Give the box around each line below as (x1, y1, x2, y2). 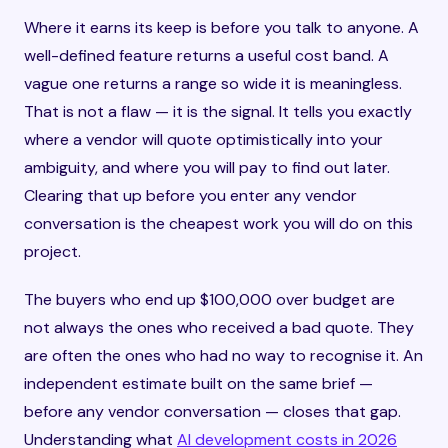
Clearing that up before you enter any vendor (24, 185, 357, 206)
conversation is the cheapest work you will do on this (24, 213, 413, 234)
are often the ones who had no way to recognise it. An (24, 345, 423, 366)
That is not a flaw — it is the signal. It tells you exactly (24, 101, 412, 122)
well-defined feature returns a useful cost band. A (24, 45, 389, 66)
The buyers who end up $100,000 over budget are (24, 289, 395, 310)
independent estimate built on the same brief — (24, 373, 373, 394)
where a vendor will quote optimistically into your (24, 129, 383, 150)
